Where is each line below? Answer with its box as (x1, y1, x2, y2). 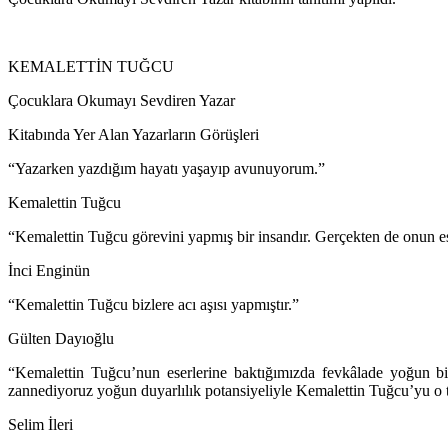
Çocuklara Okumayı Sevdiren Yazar (8, 92, 235, 110)
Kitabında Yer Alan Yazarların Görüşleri (8, 126, 259, 144)
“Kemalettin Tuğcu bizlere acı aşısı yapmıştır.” (8, 296, 299, 314)
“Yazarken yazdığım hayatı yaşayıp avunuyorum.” (8, 160, 325, 178)
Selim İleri (8, 416, 73, 434)
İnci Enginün (8, 262, 90, 280)
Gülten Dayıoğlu (8, 330, 114, 348)
